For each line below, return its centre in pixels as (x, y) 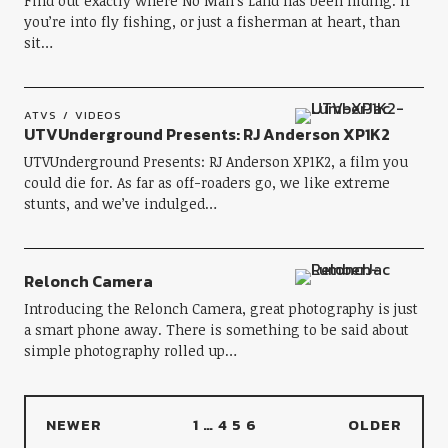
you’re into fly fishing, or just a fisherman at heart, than (211, 21)
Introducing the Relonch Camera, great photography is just (220, 308)
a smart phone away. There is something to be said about (216, 329)
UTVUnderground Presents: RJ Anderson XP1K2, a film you (215, 161)
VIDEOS (98, 115)
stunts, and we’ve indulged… (120, 203)
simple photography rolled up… (130, 350)
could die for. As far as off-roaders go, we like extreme (206, 182)
